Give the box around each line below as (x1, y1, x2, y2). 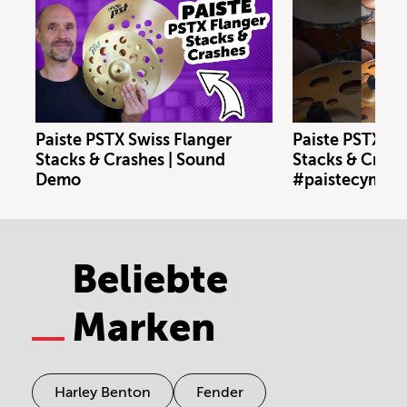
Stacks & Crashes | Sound (35, 150, 225, 169)
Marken (72, 304, 215, 350)
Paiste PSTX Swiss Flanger (35, 130, 232, 149)
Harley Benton (55, 383, 151, 401)
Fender (196, 383, 243, 401)
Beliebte (72, 256, 228, 302)
